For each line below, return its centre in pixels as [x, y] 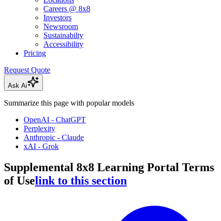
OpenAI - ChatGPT [55, 120]
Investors [57, 18]
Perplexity [39, 129]
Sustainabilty [63, 36]
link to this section [81, 180]
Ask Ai [18, 86]
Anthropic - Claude [54, 138]
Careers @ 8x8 [67, 9]
